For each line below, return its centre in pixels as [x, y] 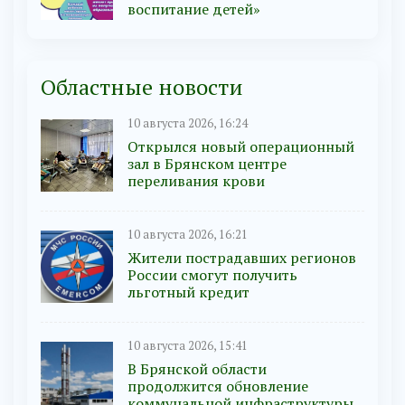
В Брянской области [197, 369]
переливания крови [196, 181]
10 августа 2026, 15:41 [188, 346]
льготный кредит [188, 292]
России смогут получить [212, 275]
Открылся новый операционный [241, 147]
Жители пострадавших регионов [242, 258]
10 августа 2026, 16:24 [188, 124]
